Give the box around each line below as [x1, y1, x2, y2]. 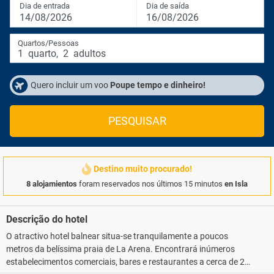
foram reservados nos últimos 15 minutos [77, 179, 224, 188]
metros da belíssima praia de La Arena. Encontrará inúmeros [6, 244, 235, 254]
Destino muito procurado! [94, 164, 192, 174]
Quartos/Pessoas [18, 39, 79, 48]
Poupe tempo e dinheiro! [110, 80, 206, 90]
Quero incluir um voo [31, 80, 110, 90]
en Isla [224, 179, 248, 188]
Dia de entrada [20, 1, 70, 10]
